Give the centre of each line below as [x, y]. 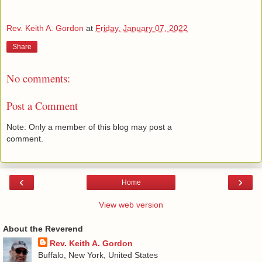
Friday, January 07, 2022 [142, 28]
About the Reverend [43, 228]
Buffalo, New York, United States [98, 255]
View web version [131, 204]
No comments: [38, 78]
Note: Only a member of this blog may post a [89, 127]
